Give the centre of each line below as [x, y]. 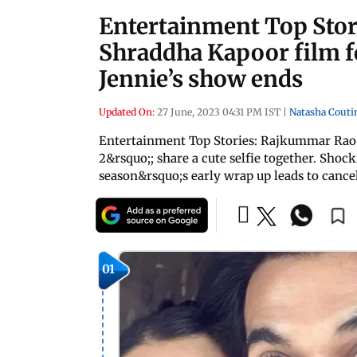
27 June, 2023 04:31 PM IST [219, 112]
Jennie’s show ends [201, 79]
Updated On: [127, 112]
